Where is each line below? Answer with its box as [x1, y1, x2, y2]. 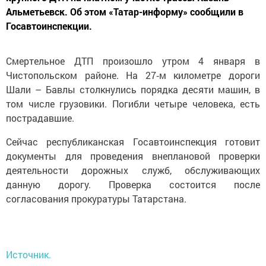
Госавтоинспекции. [6, 19, 92, 32]
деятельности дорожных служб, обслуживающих [6, 163, 260, 176]
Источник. [6, 248, 51, 261]
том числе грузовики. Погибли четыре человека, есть [6, 97, 260, 110]
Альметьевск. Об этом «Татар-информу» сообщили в [6, 5, 243, 18]
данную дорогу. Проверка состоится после [6, 178, 260, 191]
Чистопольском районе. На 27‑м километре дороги [6, 68, 260, 81]
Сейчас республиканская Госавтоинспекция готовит [6, 135, 260, 148]
